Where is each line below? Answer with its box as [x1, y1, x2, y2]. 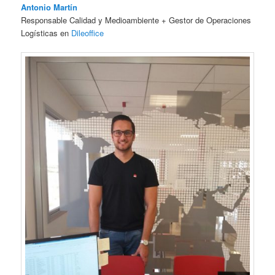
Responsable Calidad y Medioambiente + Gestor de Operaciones [21, 14, 252, 26]
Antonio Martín [21, 1, 78, 14]
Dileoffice [71, 27, 104, 39]
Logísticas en [21, 27, 72, 39]
